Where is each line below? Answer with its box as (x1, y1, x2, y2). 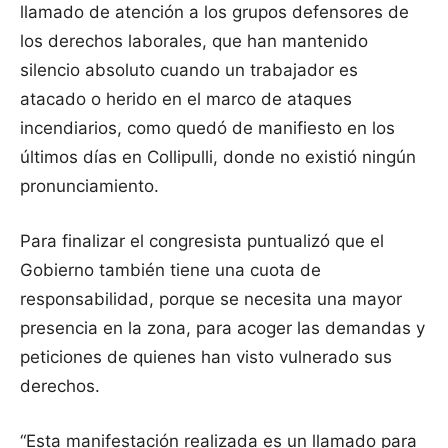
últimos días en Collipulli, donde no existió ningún (20, 147, 416, 168)
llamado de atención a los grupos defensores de (20, 2, 409, 23)
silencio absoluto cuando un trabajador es (20, 60, 358, 81)
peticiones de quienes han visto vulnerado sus (20, 347, 392, 368)
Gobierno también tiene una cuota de (20, 260, 321, 281)
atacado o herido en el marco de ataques (20, 89, 352, 110)
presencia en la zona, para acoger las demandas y (20, 318, 425, 339)
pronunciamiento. (20, 176, 159, 197)
